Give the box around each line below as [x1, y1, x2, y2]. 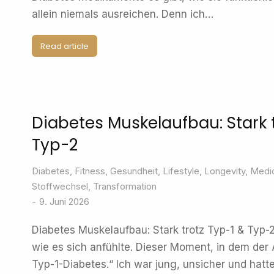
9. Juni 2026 [39, 196, 89, 207]
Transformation [93, 180, 157, 192]
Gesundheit [110, 165, 158, 177]
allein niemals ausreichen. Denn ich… [32, 8, 213, 20]
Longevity [204, 165, 245, 177]
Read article [40, 40, 89, 52]
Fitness [75, 165, 105, 177]
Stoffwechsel [32, 180, 88, 192]
